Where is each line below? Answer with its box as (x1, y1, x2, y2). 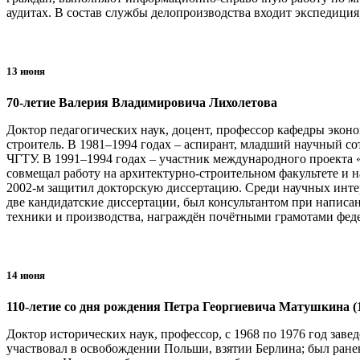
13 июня (6, 64, 45, 77)
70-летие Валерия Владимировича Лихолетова (6, 96, 277, 110)
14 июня (6, 269, 45, 282)
